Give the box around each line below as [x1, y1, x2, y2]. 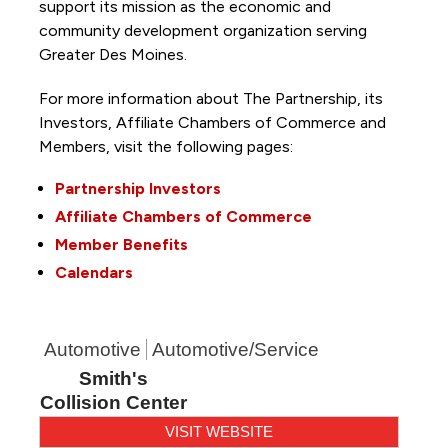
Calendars [54, 262, 133, 282]
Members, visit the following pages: [38, 136, 297, 156]
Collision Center [40, 391, 188, 413]
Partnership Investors [54, 178, 221, 198]
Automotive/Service [151, 338, 319, 360]
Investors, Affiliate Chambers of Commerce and [38, 112, 386, 132]
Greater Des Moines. [38, 44, 191, 64]
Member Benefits [54, 234, 188, 254]
